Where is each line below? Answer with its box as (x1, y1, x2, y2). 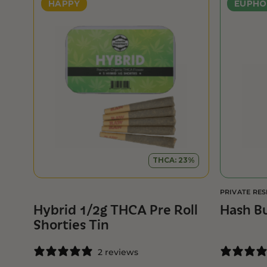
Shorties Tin (33, 216, 110, 234)
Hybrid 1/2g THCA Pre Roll (33, 201, 198, 219)
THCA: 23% (153, 156, 195, 164)
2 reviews (98, 246, 139, 257)
